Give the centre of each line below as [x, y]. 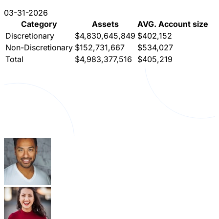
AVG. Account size [173, 24]
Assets [105, 24]
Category [39, 24]
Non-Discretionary [39, 47]
